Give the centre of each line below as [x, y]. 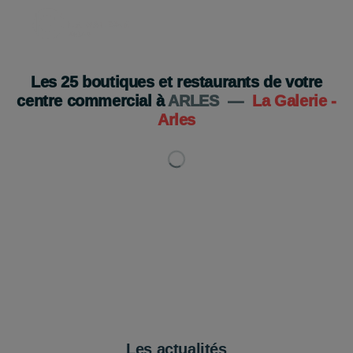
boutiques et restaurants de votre [200, 82]
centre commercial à [93, 101]
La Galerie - [294, 101]
